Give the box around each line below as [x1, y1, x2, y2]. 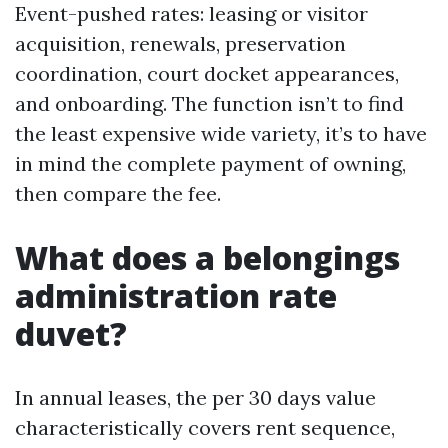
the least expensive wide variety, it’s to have [15, 121, 427, 146]
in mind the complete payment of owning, [15, 151, 406, 176]
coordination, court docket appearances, [15, 61, 399, 86]
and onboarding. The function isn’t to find [15, 91, 404, 116]
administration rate [15, 274, 337, 317]
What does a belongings [15, 236, 400, 279]
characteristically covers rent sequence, [15, 415, 395, 440]
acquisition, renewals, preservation [15, 31, 346, 56]
